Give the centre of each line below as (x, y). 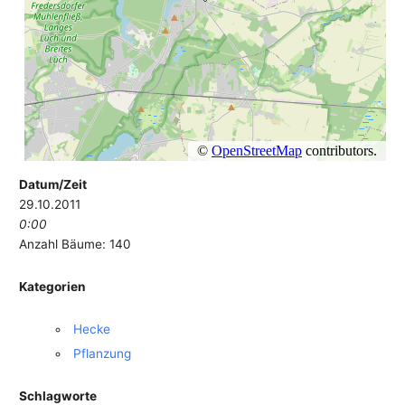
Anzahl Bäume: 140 (75, 245)
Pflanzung (102, 354)
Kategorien (53, 287)
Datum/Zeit (53, 185)
